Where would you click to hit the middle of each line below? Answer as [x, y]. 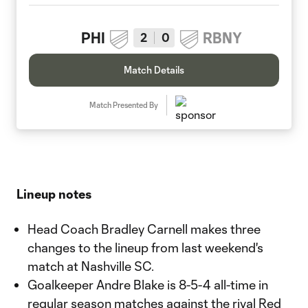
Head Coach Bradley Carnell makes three [144, 229]
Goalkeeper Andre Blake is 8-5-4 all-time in [148, 285]
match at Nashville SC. [91, 266]
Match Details [154, 70]
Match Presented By [123, 105]
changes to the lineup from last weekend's [145, 247]
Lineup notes [54, 194]
